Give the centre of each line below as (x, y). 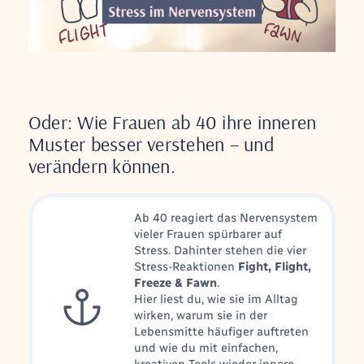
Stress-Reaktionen (186, 266)
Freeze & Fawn (175, 283)
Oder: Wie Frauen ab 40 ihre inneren (172, 122)
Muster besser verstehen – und (151, 144)
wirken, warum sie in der (200, 315)
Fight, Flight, (274, 266)
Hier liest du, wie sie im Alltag (216, 299)
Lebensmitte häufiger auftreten (221, 331)
